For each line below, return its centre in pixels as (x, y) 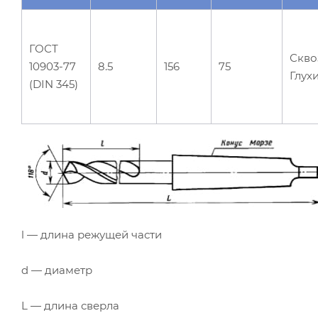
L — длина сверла (70, 305)
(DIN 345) (54, 84)
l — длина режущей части (92, 234)
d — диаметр (57, 270)
